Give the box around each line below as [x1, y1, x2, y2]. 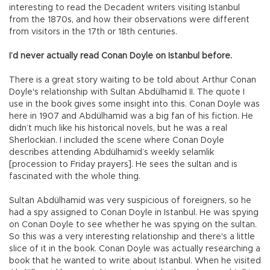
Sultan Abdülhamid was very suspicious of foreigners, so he [9, 196, 251, 206]
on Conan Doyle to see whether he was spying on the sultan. [9, 221, 257, 230]
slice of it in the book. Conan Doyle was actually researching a [9, 245, 260, 254]
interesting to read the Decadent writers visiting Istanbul [9, 4, 240, 13]
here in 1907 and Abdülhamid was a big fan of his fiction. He [9, 112, 253, 121]
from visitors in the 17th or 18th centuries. [9, 28, 177, 37]
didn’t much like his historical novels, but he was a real [9, 124, 227, 133]
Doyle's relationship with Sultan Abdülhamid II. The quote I [9, 88, 245, 97]
